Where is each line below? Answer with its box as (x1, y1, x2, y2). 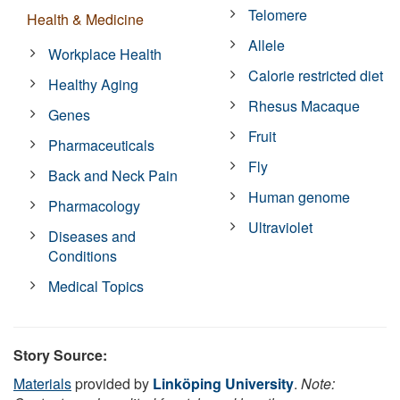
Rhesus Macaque (248, 95, 361, 116)
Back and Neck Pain (48, 164, 179, 186)
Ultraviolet (248, 216, 313, 237)
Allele (248, 34, 286, 55)
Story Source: (13, 344, 107, 365)
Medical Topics (48, 275, 145, 296)
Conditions (48, 245, 118, 266)
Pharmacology (48, 195, 141, 216)
